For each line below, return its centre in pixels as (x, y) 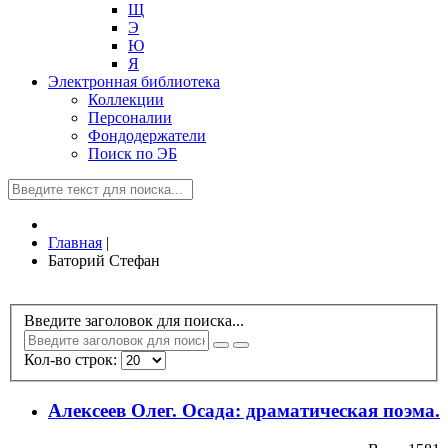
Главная (75, 242)
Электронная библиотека (134, 81)
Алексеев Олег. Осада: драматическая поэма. (244, 411)
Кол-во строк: (72, 359)
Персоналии (130, 117)
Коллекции (126, 99)
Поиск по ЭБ (132, 153)
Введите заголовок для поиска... (136, 320)
